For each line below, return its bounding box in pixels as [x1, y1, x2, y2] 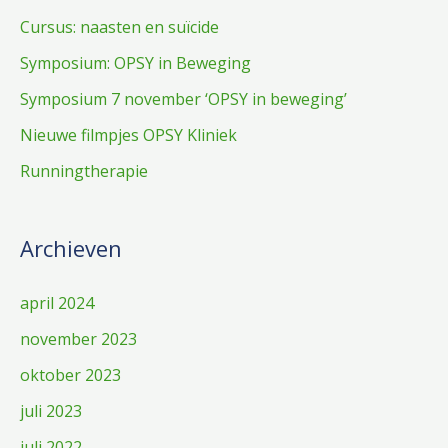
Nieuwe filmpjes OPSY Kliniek [20, 124, 237, 147]
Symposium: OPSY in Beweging [20, 52, 251, 75]
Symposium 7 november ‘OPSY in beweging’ [20, 88, 347, 111]
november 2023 [20, 327, 137, 350]
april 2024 [20, 291, 94, 314]
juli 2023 [20, 399, 82, 422]
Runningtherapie [20, 160, 148, 183]
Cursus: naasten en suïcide [20, 16, 219, 39]
